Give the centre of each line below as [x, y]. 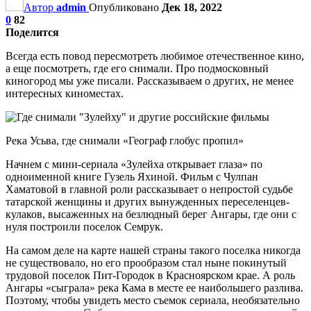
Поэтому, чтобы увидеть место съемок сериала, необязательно [153, 300]
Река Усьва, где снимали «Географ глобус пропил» [125, 140]
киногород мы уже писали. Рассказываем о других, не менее [150, 81]
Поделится [32, 32]
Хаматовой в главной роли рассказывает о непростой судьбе [149, 189]
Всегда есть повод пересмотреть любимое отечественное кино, [155, 56]
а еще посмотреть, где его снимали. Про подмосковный [137, 68]
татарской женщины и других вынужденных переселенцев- [148, 201]
